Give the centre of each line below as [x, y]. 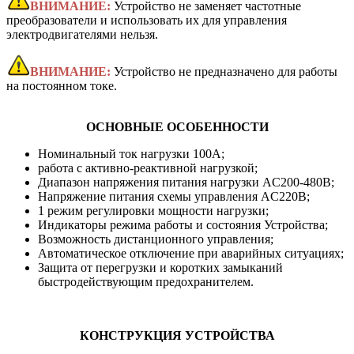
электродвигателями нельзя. [82, 34]
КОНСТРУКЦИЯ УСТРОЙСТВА [177, 335]
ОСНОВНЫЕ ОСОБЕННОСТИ [177, 126]
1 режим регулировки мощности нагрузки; [153, 210]
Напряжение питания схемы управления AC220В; [174, 196]
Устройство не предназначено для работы [226, 71]
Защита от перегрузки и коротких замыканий [160, 267]
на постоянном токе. [62, 85]
